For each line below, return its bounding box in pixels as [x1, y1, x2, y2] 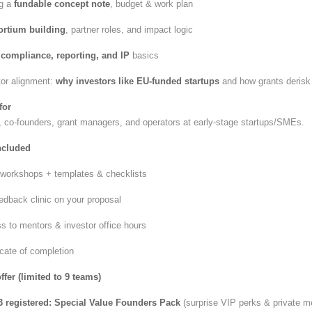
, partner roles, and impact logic [65, 24, 193, 35]
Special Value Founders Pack [54, 297, 180, 308]
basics [129, 50, 159, 61]
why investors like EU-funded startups [55, 76, 219, 86]
